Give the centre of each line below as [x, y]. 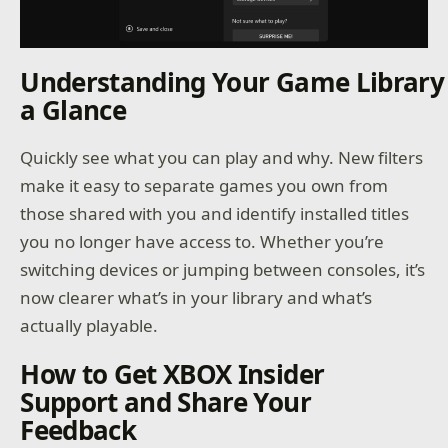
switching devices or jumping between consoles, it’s [223, 269]
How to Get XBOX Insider [172, 373]
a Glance [73, 109]
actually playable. [89, 325]
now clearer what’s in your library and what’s [196, 297]
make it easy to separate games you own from [204, 185]
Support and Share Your [165, 401]
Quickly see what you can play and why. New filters [222, 157]
